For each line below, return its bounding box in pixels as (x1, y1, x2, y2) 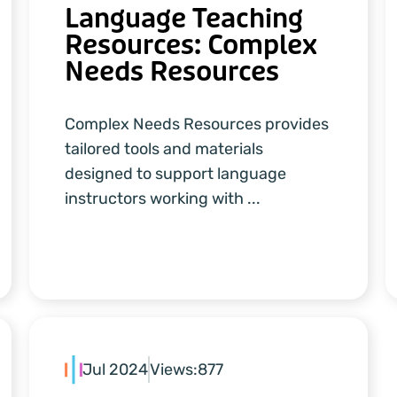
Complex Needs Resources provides (65, 114, 330, 135)
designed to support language (65, 164, 287, 184)
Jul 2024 (82, 359, 149, 379)
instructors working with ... (65, 189, 261, 209)
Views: (150, 359, 198, 379)
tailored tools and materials (65, 139, 264, 160)
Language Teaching (65, 2, 304, 36)
